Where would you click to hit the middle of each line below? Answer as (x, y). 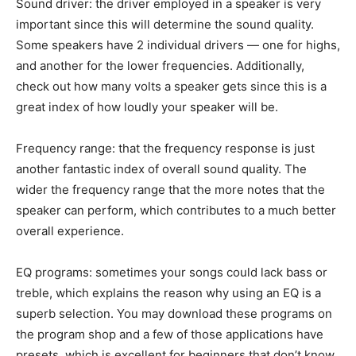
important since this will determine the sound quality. (165, 24)
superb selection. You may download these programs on (174, 313)
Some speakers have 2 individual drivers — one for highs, (178, 44)
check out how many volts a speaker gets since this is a (171, 86)
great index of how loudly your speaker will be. (147, 106)
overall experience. (70, 230)
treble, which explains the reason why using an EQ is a (168, 292)
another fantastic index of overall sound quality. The (161, 168)
